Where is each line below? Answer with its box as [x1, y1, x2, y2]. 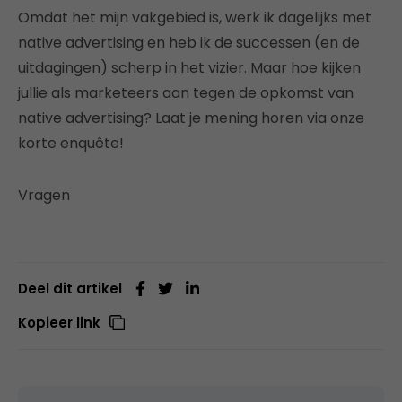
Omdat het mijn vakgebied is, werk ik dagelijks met [18, 6, 371, 28]
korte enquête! [18, 132, 124, 153]
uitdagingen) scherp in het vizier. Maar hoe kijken [18, 57, 361, 78]
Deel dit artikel [18, 278, 122, 298]
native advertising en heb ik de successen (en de [18, 31, 360, 53]
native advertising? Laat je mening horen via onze [18, 107, 364, 128]
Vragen [18, 184, 70, 205]
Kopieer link [18, 312, 100, 332]
